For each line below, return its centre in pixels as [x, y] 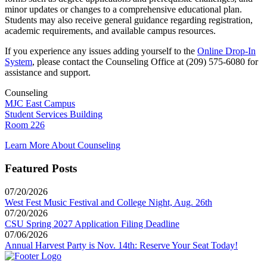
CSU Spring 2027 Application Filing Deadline [92, 223]
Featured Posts [41, 169]
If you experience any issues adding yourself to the [101, 51]
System [18, 62]
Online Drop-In [226, 51]
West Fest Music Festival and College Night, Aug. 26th [108, 202]
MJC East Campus [40, 104]
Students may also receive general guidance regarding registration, [129, 20]
